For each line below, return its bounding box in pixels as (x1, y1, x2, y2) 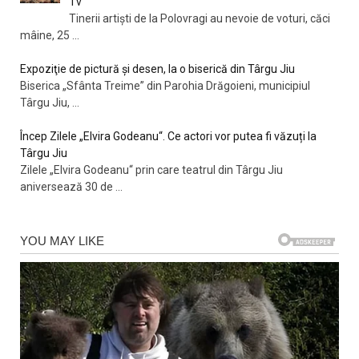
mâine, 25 (20, 28, 72, 42)
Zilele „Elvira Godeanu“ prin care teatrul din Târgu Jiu (20, 163, 283, 176)
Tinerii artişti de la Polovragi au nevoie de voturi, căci (68, 11, 330, 25)
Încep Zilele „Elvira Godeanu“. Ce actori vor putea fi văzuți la (20, 129, 317, 143)
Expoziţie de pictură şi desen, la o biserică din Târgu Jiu (20, 62, 295, 75)
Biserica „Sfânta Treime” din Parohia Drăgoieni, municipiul (20, 79, 310, 92)
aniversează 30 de (20, 179, 115, 193)
